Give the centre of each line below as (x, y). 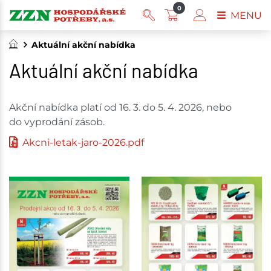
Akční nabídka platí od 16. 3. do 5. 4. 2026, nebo (120, 107)
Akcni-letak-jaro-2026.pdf (83, 142)
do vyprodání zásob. (57, 122)
